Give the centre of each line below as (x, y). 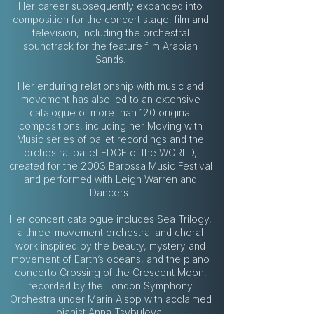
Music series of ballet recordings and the (110, 139)
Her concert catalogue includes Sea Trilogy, (110, 219)
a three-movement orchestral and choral (110, 232)
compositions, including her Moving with (110, 125)
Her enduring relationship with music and (110, 86)
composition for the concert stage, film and (110, 19)
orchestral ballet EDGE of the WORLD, (110, 152)
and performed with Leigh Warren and (110, 179)
